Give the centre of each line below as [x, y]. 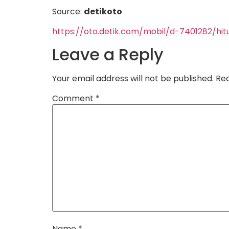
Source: [68, 12]
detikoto [103, 12]
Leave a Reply [108, 55]
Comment [74, 99]
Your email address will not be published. [133, 79]
